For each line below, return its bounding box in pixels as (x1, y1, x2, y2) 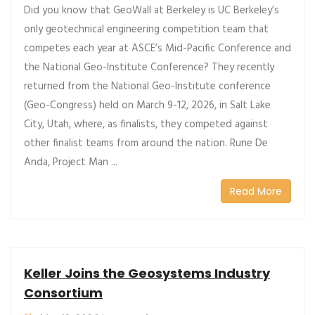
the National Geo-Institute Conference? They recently (24, 58, 274, 76)
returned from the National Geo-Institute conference (24, 77, 271, 95)
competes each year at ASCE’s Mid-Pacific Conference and (24, 39, 291, 57)
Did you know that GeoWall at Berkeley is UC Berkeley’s (24, 1, 279, 19)
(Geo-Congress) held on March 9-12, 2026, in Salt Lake (24, 96, 271, 114)
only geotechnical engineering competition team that (24, 20, 269, 38)
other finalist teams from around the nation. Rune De (24, 134, 268, 152)
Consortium (24, 283, 103, 302)
